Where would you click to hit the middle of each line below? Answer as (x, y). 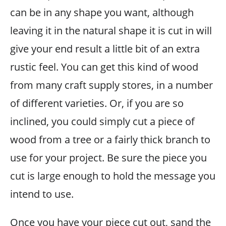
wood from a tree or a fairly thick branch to (110, 139)
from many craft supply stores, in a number (111, 85)
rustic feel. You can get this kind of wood (104, 67)
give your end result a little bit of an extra (105, 49)
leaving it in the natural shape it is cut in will (111, 31)
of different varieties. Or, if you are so (97, 103)
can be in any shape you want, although (102, 12)
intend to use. (42, 194)
